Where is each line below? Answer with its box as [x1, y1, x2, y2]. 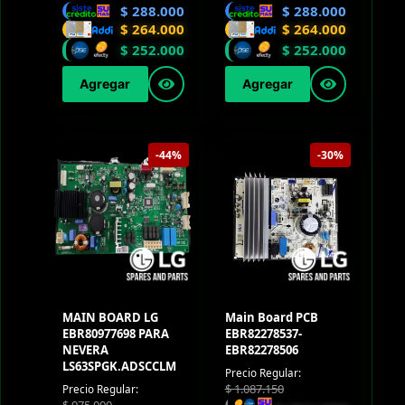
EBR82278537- [224, 325, 302, 343]
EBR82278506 [224, 342, 298, 359]
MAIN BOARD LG [61, 309, 158, 326]
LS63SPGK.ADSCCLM [61, 358, 176, 375]
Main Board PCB [224, 309, 318, 326]
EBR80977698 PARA [61, 325, 169, 343]
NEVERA [61, 342, 108, 359]
